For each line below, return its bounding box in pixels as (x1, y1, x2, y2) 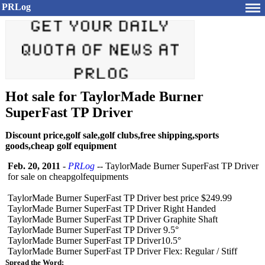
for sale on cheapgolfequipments (8, 172, 128, 182)
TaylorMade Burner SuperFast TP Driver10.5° (8, 235, 181, 245)
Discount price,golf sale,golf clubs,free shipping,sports (5, 130, 219, 140)
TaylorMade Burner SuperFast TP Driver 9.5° (8, 225, 179, 235)
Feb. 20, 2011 (8, 161, 60, 171)
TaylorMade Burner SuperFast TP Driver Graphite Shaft (8, 214, 218, 224)
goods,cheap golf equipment (5, 141, 117, 151)
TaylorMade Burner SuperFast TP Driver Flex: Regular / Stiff (8, 246, 237, 256)
